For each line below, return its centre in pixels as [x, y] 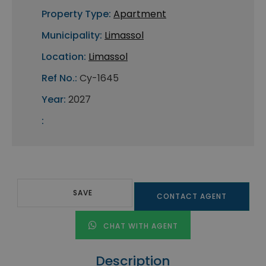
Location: [64, 57]
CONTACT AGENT [191, 197]
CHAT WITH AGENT [139, 226]
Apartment [140, 14]
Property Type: [76, 14]
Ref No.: [59, 78]
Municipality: [72, 36]
